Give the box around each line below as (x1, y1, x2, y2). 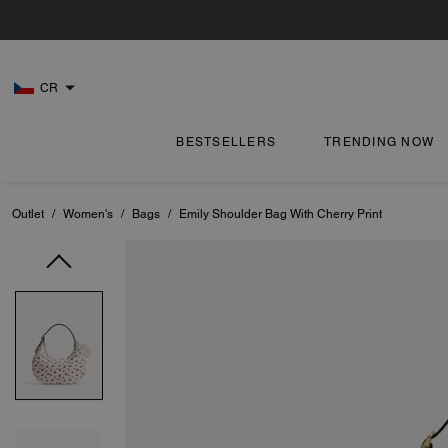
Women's (63, 207, 113, 221)
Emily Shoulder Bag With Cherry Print (179, 207, 382, 221)
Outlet (12, 207, 44, 221)
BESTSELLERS (176, 135, 277, 149)
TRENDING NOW (324, 135, 435, 149)
